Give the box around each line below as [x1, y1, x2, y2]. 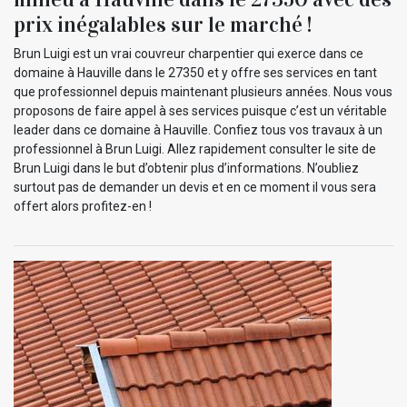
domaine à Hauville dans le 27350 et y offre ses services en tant [14, 65, 377, 80]
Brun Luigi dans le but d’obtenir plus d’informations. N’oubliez [14, 160, 359, 175]
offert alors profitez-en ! [14, 198, 152, 213]
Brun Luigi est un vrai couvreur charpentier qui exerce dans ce [14, 45, 363, 61]
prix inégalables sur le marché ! [14, 10, 312, 38]
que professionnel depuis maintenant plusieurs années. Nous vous [14, 84, 392, 99]
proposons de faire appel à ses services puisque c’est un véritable [14, 103, 387, 118]
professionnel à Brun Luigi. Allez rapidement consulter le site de [14, 141, 376, 156]
